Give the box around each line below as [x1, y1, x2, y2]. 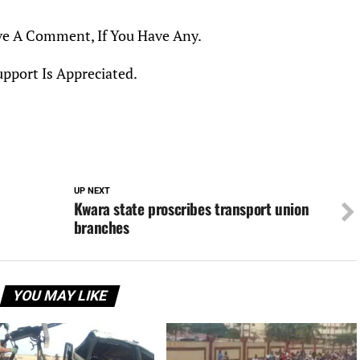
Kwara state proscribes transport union [73, 197, 309, 220]
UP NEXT [73, 186, 110, 196]
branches [73, 215, 129, 239]
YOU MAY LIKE [10, 288, 109, 304]
